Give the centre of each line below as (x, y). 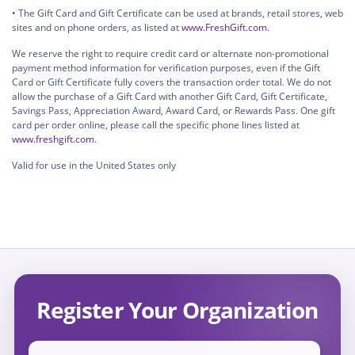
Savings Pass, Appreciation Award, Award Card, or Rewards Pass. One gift (174, 110)
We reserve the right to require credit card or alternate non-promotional (170, 53)
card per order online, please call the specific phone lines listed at (156, 124)
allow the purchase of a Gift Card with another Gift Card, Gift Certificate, (170, 96)
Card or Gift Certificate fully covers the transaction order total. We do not (172, 82)
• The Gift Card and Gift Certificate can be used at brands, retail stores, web (177, 13)
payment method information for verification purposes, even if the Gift (166, 67)
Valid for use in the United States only (94, 165)
